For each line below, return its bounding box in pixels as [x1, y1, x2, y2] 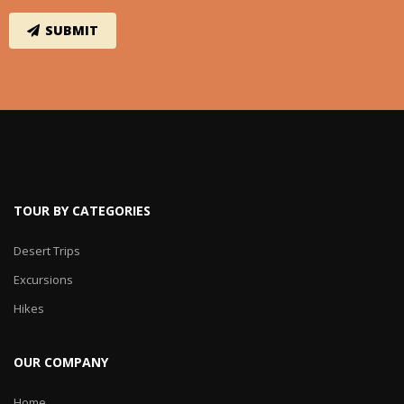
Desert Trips [14, 242, 80, 259]
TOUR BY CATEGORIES [14, 201, 151, 219]
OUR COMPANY [14, 353, 108, 371]
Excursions [14, 271, 73, 288]
